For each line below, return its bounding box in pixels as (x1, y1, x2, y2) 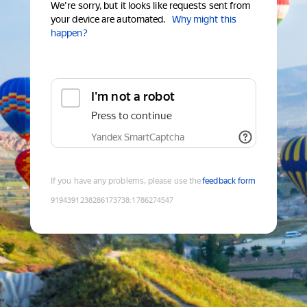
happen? (51, 27, 88, 39)
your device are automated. (51, 14, 166, 25)
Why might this (171, 14, 236, 25)
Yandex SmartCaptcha (91, 132, 184, 143)
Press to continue (91, 110, 172, 123)
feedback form (202, 176, 256, 186)
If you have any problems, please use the (51, 176, 201, 186)
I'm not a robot (91, 89, 175, 104)
